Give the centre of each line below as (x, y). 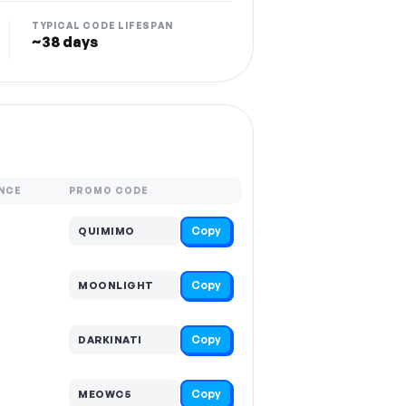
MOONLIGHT (116, 285)
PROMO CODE (109, 190)
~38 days (64, 42)
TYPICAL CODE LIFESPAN (102, 25)
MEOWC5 (104, 394)
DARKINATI (110, 339)
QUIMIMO (106, 231)
